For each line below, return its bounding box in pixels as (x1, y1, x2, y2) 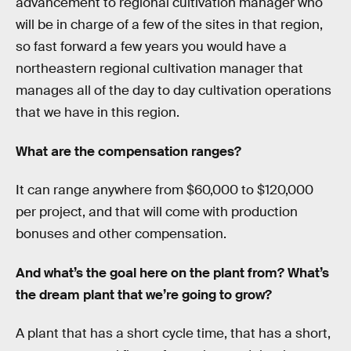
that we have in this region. (16, 103, 179, 121)
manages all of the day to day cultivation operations (16, 81, 331, 99)
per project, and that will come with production (16, 204, 298, 221)
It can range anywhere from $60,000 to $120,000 (16, 182, 313, 199)
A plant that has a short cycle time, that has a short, (16, 325, 331, 342)
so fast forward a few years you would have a (16, 38, 287, 55)
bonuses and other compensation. (16, 226, 226, 243)
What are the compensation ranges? (16, 143, 241, 160)
